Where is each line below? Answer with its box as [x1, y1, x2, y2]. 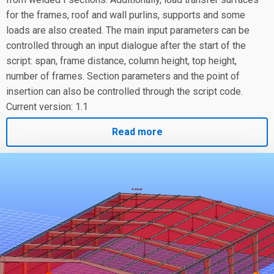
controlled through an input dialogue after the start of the [6, 39, 246, 51]
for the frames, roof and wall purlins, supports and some [6, 9, 245, 21]
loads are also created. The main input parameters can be [6, 24, 250, 36]
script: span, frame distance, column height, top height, [6, 54, 237, 67]
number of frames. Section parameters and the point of [6, 70, 240, 82]
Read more [111, 126, 163, 138]
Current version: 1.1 [6, 100, 88, 113]
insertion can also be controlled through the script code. [6, 85, 243, 97]
